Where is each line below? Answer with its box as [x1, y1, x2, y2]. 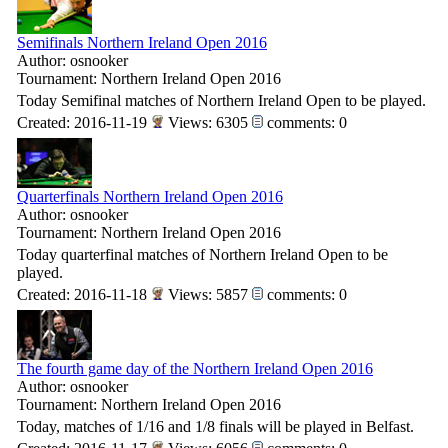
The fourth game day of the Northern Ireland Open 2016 [17, 360, 373, 377]
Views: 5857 [164, 286, 252, 303]
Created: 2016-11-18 [17, 286, 151, 303]
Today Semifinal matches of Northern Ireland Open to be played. [17, 92, 426, 109]
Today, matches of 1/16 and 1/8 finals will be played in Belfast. [17, 418, 414, 435]
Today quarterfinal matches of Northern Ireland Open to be [17, 246, 388, 263]
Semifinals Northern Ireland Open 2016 [17, 34, 267, 51]
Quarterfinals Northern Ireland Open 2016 [17, 188, 283, 205]
